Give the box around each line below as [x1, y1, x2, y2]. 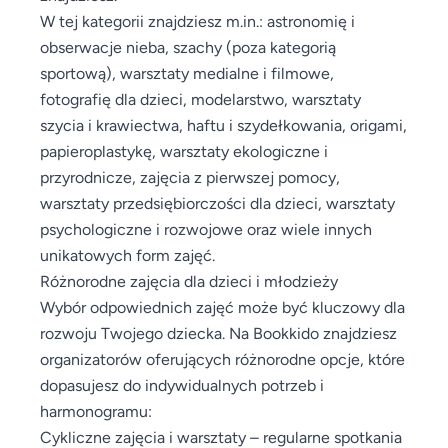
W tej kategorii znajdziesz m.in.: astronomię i [40, 11, 355, 30]
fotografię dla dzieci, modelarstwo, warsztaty [40, 89, 361, 108]
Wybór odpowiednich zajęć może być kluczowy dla [40, 297, 405, 316]
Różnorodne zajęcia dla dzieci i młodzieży [40, 271, 338, 290]
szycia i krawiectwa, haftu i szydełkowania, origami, [40, 115, 407, 134]
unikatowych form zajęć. [40, 245, 215, 264]
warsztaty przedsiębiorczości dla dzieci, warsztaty [40, 193, 395, 212]
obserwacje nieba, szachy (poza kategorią [40, 37, 336, 56]
